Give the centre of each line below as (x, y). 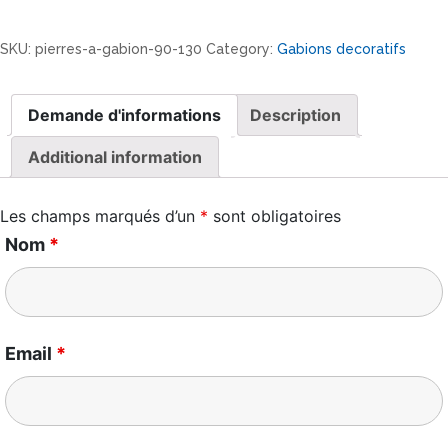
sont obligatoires (274, 216)
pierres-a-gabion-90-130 (118, 49)
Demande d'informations (124, 115)
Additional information (115, 157)
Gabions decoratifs (341, 49)
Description (295, 115)
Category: (241, 49)
